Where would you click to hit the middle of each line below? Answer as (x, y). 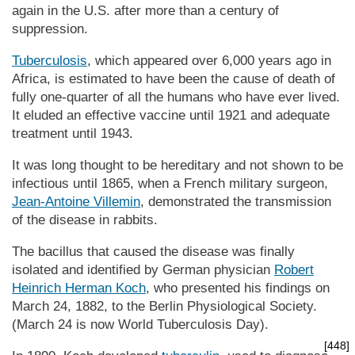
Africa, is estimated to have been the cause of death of (174, 78)
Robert (294, 269)
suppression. (50, 29)
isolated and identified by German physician (143, 269)
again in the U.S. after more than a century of (145, 10)
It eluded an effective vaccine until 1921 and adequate (171, 115)
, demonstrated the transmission (236, 201)
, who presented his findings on (238, 288)
